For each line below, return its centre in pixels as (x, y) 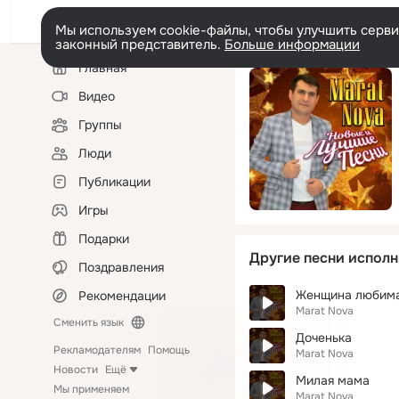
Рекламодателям (97, 350)
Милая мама (333, 380)
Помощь (169, 350)
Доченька (324, 338)
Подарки (104, 239)
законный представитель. (140, 45)
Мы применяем (91, 389)
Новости (76, 370)
